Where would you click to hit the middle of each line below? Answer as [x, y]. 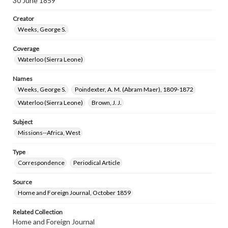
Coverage [26, 49]
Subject [23, 122]
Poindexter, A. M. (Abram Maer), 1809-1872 [134, 89]
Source [22, 182]
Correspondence [41, 163]
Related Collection [38, 212]
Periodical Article [97, 163]
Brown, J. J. [107, 103]
